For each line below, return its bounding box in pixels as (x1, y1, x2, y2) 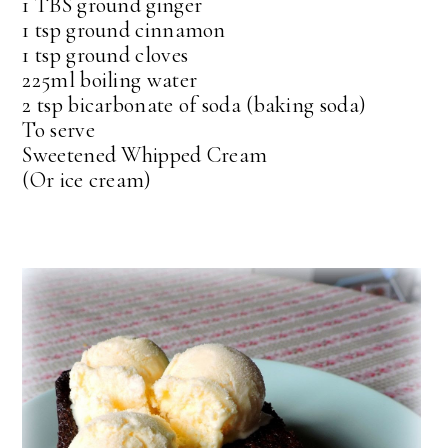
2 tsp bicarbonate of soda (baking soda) (22, 91, 367, 118)
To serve (22, 116, 95, 143)
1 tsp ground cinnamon (22, 16, 226, 43)
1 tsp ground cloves (22, 41, 189, 68)
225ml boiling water (22, 66, 198, 93)
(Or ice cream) (22, 166, 152, 193)
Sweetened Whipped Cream (22, 141, 268, 168)
